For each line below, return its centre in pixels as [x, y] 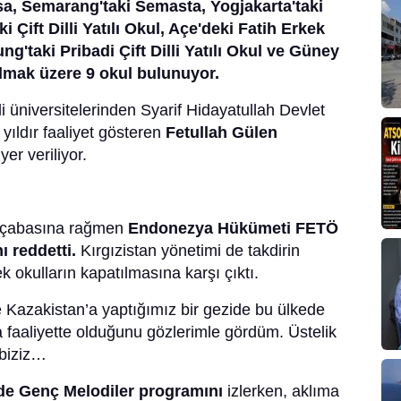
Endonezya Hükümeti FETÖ [233, 229]
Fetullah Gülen [222, 133]
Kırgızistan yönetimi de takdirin [188, 251]
